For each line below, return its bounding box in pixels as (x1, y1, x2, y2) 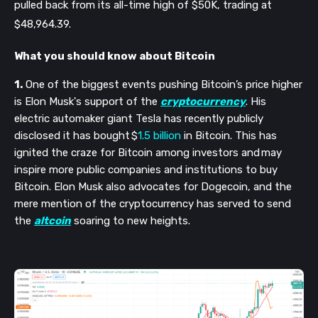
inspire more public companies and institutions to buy (14, 163, 278, 177)
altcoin (34, 214, 71, 228)
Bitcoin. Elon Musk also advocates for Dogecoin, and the (14, 180, 292, 194)
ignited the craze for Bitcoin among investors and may (14, 146, 282, 160)
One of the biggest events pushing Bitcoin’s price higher (23, 78, 302, 92)
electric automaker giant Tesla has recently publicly (14, 112, 263, 126)
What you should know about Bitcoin (14, 50, 217, 63)
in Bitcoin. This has (181, 129, 277, 143)
